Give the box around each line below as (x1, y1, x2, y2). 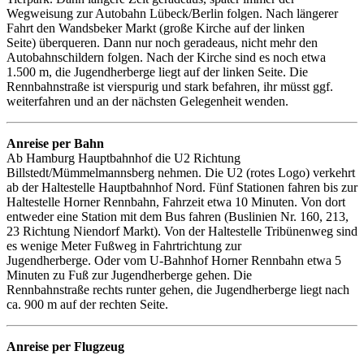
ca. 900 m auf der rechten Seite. (6, 297, 168, 311)
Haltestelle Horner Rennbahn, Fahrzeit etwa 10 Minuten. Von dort (6, 194, 345, 209)
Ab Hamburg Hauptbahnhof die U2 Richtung (6, 150, 240, 165)
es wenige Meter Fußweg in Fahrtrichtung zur (6, 238, 241, 253)
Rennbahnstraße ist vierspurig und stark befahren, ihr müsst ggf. (6, 79, 333, 93)
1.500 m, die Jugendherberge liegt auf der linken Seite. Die (6, 64, 308, 79)
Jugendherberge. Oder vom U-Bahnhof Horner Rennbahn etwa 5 (6, 253, 341, 267)
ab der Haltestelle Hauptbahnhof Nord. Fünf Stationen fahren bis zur (6, 180, 357, 194)
